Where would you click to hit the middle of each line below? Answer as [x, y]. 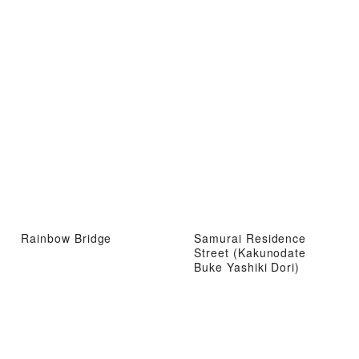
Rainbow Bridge [67, 238]
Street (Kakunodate [250, 253]
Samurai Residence [250, 238]
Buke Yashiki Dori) [247, 267]
